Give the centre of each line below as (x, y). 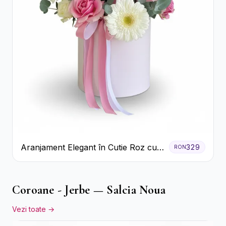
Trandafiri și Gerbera (60, 159)
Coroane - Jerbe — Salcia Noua (89, 190)
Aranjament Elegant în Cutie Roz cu (89, 147)
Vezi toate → (33, 209)
